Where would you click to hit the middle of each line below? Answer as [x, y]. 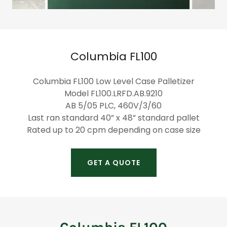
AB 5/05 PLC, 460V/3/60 [113, 106]
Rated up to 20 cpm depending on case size [113, 130]
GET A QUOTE [113, 162]
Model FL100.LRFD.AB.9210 [113, 93]
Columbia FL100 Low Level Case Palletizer [113, 81]
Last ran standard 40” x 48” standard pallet [113, 118]
